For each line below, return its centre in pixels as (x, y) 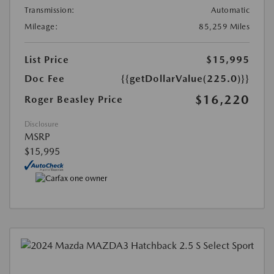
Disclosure (41, 124)
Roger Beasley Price (74, 100)
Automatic (230, 10)
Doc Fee (45, 79)
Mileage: (41, 27)
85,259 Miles (224, 27)
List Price (47, 60)
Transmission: (50, 10)
